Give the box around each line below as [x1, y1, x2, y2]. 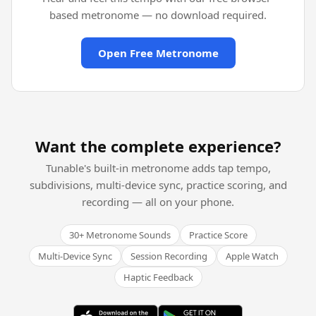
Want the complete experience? [35, 135, 281, 157]
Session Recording [130, 249, 207, 262]
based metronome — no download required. [49, 7, 267, 22]
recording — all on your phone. [82, 194, 234, 209]
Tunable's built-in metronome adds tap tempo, [45, 160, 271, 175]
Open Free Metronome [97, 45, 219, 60]
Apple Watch [225, 249, 279, 262]
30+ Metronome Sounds [68, 228, 171, 241]
